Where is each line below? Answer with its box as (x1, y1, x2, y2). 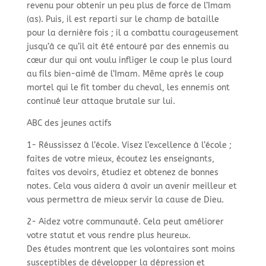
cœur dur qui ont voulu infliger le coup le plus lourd (26, 55, 232, 66)
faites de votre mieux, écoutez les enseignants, (26, 154, 214, 164)
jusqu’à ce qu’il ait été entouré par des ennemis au (26, 42, 229, 52)
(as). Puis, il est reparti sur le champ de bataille (26, 14, 219, 25)
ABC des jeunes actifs (26, 118, 112, 129)
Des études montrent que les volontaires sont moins (26, 244, 235, 255)
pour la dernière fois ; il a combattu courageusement (26, 28, 239, 39)
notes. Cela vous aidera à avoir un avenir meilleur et (26, 181, 237, 192)
